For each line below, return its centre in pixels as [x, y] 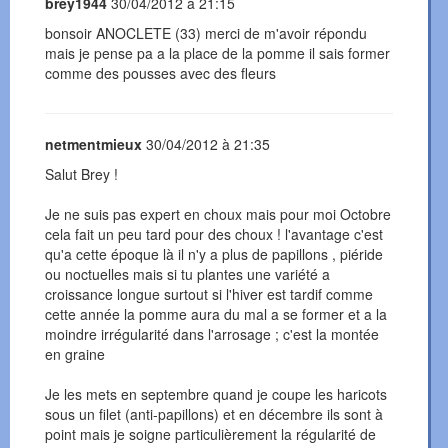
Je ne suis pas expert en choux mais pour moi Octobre [218, 214]
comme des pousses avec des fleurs [160, 73]
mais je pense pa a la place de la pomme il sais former [217, 53]
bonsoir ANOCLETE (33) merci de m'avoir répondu [206, 33]
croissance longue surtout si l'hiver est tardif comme [209, 294]
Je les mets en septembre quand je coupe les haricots [216, 394]
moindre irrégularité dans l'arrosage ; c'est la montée [212, 334]
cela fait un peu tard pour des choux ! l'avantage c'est [214, 234]
